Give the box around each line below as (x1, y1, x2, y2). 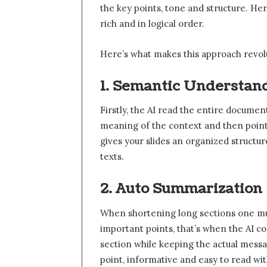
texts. (100, 151, 124, 163)
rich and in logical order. (100, 17, 204, 29)
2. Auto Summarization (100, 179, 262, 199)
